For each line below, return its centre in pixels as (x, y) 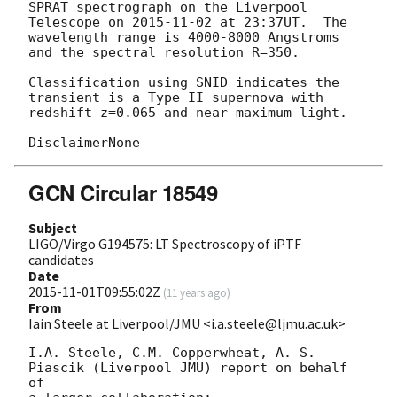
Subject (53, 227)
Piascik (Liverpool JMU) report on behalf (188, 367)
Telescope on (80, 22)
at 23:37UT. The (280, 22)
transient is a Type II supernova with (176, 97)
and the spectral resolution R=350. (164, 52)
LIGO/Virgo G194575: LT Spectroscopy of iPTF (165, 243)
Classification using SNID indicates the (184, 82)
